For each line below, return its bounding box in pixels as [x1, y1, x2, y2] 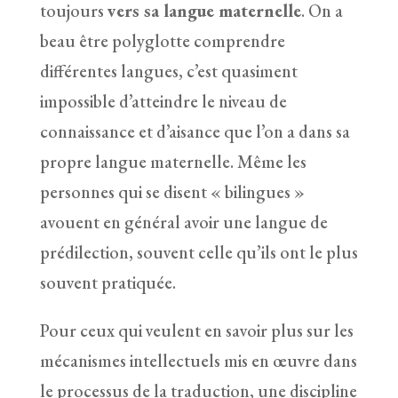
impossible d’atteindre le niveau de [39, 89, 287, 113]
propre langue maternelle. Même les [39, 149, 306, 173]
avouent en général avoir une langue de [39, 210, 328, 234]
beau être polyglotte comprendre [39, 28, 285, 52]
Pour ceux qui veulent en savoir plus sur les [39, 318, 354, 342]
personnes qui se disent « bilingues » [39, 179, 305, 203]
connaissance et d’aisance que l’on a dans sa [39, 119, 350, 143]
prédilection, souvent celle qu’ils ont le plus [39, 240, 358, 264]
